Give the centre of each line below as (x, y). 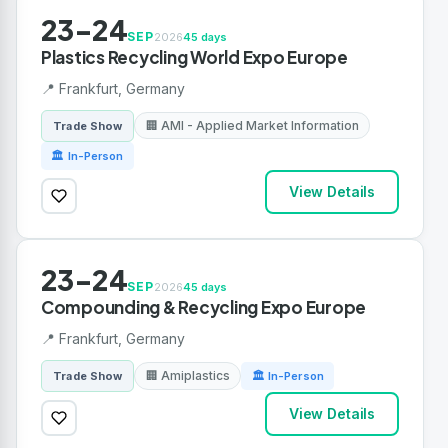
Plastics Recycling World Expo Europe (194, 56)
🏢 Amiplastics (187, 376)
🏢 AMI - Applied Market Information (252, 126)
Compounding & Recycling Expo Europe (204, 307)
